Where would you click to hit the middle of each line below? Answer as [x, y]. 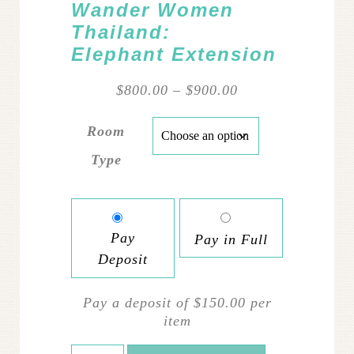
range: [258, 108]
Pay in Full [231, 239]
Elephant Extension [174, 55]
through [262, 144]
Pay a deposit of [138, 303]
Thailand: [121, 32]
